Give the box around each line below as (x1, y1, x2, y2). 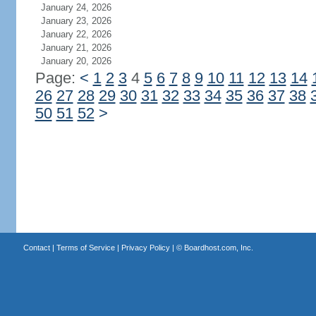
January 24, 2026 (40, 2, 111, 13)
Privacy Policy (121, 243, 170, 252)
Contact (23, 243, 50, 252)
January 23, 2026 (40, 16, 111, 26)
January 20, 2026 (40, 56, 111, 66)
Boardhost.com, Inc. (183, 243, 253, 252)
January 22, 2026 (40, 29, 111, 39)
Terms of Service (56, 243, 115, 252)
